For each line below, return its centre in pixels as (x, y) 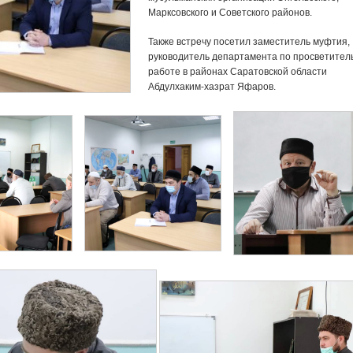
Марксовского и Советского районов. (230, 13)
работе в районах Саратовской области (238, 72)
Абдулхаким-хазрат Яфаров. (212, 87)
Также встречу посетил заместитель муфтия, (249, 42)
